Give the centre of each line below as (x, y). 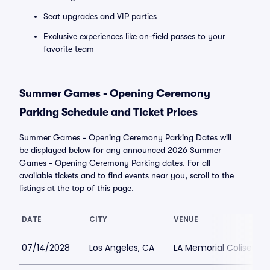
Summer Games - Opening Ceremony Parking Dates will (125, 137)
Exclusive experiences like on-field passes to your (134, 36)
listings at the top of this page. (77, 188)
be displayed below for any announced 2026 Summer (120, 150)
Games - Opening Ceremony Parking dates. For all (115, 163)
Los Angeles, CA (122, 248)
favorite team (69, 49)
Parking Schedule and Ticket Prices (108, 112)
